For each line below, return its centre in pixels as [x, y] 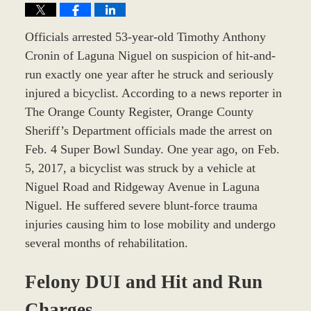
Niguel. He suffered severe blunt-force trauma [141, 205]
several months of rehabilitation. [106, 243]
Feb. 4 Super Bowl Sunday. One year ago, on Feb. [152, 149]
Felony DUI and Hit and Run [143, 282]
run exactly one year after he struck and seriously [149, 74]
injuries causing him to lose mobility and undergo [150, 224]
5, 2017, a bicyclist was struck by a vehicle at [140, 168]
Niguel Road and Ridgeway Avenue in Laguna [142, 186]
